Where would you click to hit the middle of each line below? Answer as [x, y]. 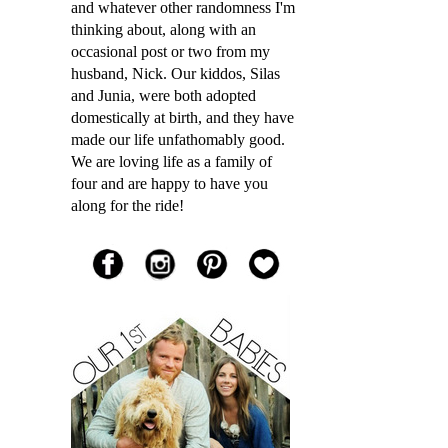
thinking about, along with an [163, 29]
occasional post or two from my [170, 51]
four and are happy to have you [169, 183]
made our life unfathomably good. [178, 139]
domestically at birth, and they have [182, 117]
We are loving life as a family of [171, 161]
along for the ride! [127, 205]
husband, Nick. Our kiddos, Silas [175, 73]
